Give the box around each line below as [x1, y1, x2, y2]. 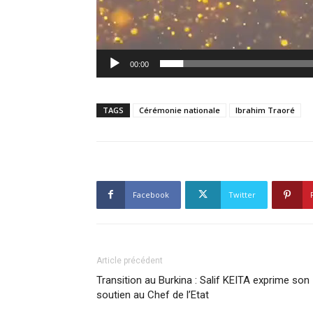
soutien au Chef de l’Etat [96, 288, 209, 301]
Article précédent [96, 255, 163, 265]
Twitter [228, 189, 256, 200]
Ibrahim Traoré [235, 104, 295, 115]
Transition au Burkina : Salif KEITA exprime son [96, 273, 310, 286]
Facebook [133, 189, 169, 200]
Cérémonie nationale [139, 104, 220, 115]
